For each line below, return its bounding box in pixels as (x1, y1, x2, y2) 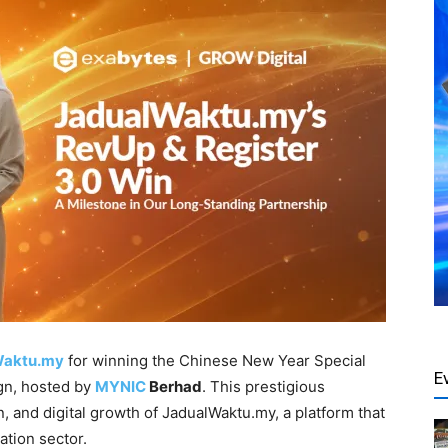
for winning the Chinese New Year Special (64, 351, 366, 370)
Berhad (146, 377, 202, 396)
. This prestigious (202, 377, 325, 396)
